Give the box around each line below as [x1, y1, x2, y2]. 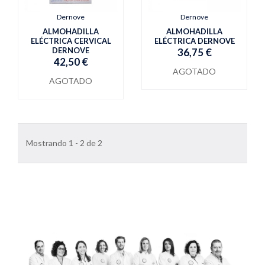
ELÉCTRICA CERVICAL [30, 36, 111, 46]
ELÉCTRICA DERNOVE [154, 36, 235, 46]
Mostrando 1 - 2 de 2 [26, 138, 102, 148]
